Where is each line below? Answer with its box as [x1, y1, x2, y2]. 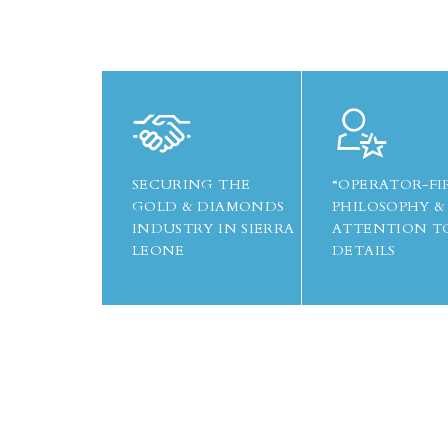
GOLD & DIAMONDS [132, 197, 285, 216]
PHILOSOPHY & [332, 197, 446, 216]
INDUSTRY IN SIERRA [132, 219, 295, 238]
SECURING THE [132, 175, 251, 194]
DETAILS [332, 241, 396, 260]
